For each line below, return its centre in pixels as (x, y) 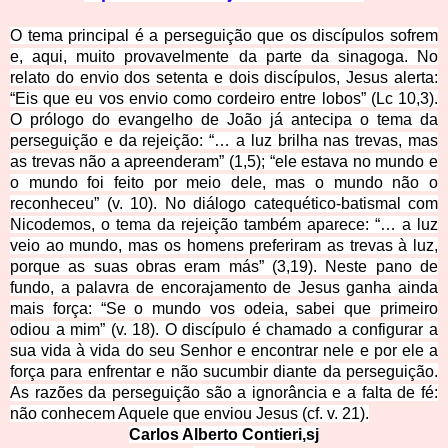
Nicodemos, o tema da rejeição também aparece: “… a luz (224, 225)
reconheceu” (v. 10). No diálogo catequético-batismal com (224, 204)
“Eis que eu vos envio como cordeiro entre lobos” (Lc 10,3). (224, 99)
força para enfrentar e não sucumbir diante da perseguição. (224, 372)
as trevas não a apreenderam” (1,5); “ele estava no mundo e (224, 162)
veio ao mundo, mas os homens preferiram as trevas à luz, (224, 246)
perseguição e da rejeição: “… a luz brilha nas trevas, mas (224, 141)
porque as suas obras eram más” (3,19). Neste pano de (224, 267)
